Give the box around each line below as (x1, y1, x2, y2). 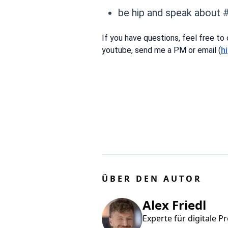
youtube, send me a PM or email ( (102, 45, 221, 55)
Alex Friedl (142, 196, 206, 213)
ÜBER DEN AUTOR (102, 173, 202, 184)
